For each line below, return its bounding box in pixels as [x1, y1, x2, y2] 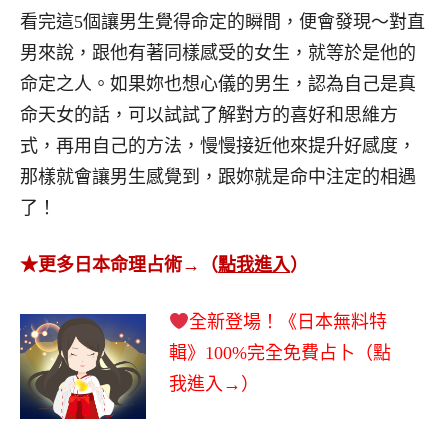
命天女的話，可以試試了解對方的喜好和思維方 [20, 104, 398, 125]
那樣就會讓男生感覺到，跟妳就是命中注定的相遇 [20, 166, 416, 187]
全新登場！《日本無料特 [189, 311, 388, 332]
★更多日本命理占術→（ [20, 254, 218, 275]
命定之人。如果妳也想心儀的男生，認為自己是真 [20, 73, 416, 94]
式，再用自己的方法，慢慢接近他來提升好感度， [20, 135, 416, 156]
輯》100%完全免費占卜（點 [168, 342, 391, 363]
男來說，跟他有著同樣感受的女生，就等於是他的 [20, 42, 416, 63]
